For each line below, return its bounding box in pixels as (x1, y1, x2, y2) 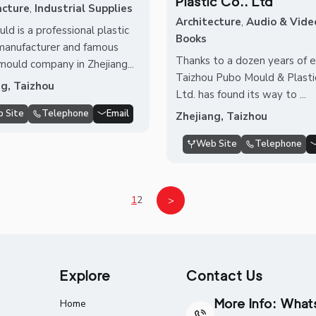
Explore (59, 267, 111, 285)
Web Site (195, 138, 237, 151)
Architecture (175, 15, 241, 30)
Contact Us (186, 267, 263, 285)
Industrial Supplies (34, 1, 133, 16)
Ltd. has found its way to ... (175, 87, 306, 102)
